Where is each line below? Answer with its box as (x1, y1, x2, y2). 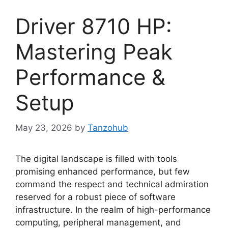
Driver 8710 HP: (15, 13, 172, 39)
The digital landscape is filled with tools (15, 153, 177, 164)
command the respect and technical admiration (15, 179, 209, 189)
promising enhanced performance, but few (15, 166, 190, 177)
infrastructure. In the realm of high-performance (15, 204, 211, 215)
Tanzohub (88, 122, 128, 133)
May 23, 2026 (15, 122, 72, 133)
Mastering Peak (15, 39, 173, 65)
